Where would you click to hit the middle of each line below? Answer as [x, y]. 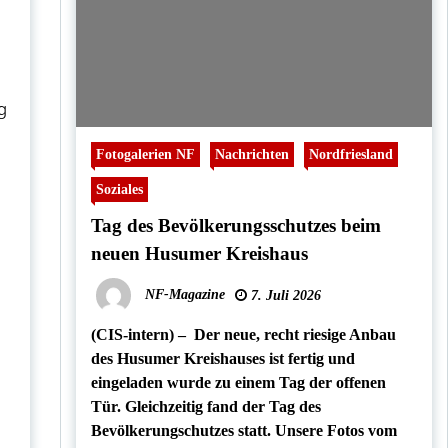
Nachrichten [251, 154]
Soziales [119, 189]
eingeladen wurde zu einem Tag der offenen [238, 382]
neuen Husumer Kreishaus [199, 253]
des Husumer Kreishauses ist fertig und [222, 358]
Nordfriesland [350, 154]
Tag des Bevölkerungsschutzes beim [235, 225]
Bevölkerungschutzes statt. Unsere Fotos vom [243, 430]
